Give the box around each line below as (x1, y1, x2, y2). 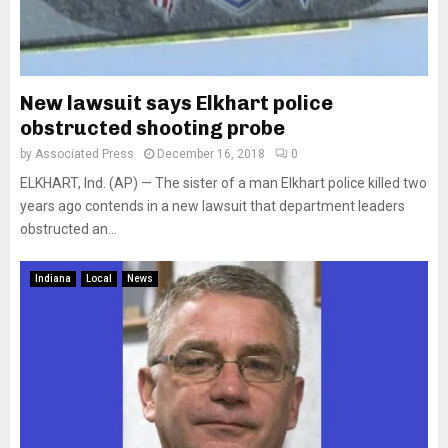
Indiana (35, 273, 71, 284)
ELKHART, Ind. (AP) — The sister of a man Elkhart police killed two (20, 175, 427, 191)
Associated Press (35, 147, 134, 161)
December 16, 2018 (157, 147, 265, 161)
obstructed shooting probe (20, 116, 285, 140)
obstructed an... (20, 221, 117, 237)
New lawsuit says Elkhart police (20, 91, 333, 115)
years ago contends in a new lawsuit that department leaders (20, 198, 405, 214)
